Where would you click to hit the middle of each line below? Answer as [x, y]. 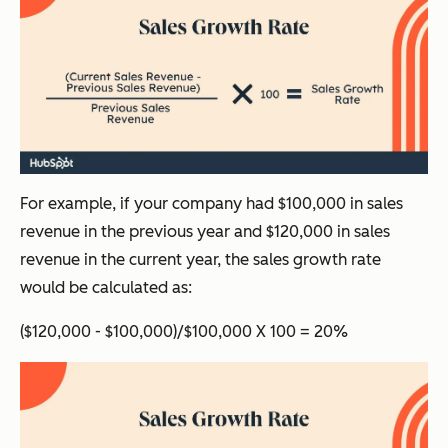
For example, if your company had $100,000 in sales [211, 203]
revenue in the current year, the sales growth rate [200, 259]
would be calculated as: [106, 287]
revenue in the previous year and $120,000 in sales [205, 231]
